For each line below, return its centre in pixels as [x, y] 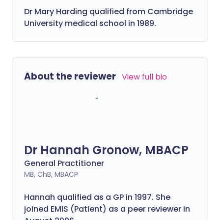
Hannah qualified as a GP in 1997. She [97, 197]
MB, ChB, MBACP [51, 174]
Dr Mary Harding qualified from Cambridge [109, 11]
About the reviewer [70, 76]
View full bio [144, 77]
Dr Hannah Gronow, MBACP [106, 150]
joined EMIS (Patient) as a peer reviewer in [107, 209]
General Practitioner [64, 163]
